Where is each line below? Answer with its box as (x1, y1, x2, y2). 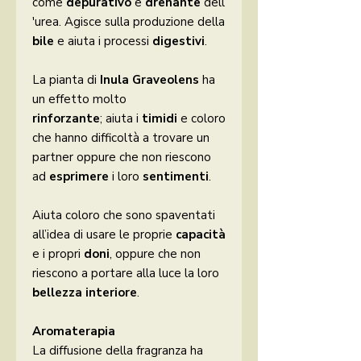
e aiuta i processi (57, 33, 152, 50)
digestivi (152, 33, 205, 50)
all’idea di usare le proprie (32, 226, 176, 243)
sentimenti (139, 168, 209, 185)
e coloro (177, 110, 226, 127)
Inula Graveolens (100, 72, 202, 89)
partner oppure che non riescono (32, 149, 211, 166)
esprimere (49, 168, 112, 185)
